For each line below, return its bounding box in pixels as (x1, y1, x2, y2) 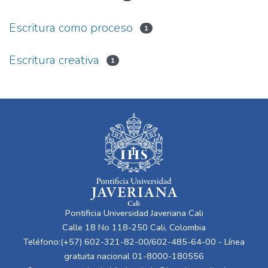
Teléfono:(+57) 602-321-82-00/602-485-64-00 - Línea (23, 236, 245, 248)
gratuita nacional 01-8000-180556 (64, 250, 204, 262)
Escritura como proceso (9, 19, 133, 36)
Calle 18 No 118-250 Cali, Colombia (62, 221, 206, 233)
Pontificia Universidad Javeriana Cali (65, 207, 203, 219)
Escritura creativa (9, 51, 99, 68)
